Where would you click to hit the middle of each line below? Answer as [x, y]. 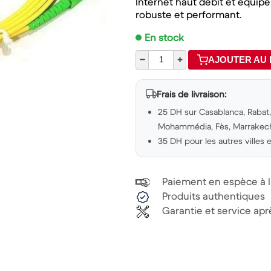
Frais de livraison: [192, 94]
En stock [164, 38]
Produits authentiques [214, 196]
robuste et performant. [189, 15]
